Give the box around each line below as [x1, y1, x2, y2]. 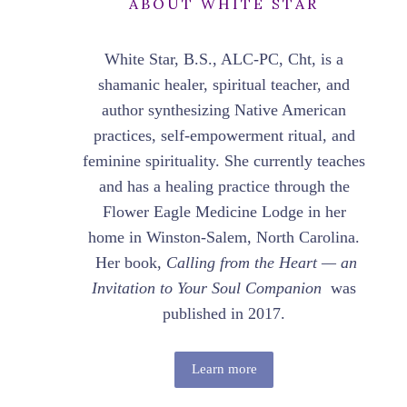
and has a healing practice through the [98, 176, 350, 195]
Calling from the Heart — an [162, 253, 357, 272]
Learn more [191, 362, 257, 377]
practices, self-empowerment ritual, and [93, 125, 355, 144]
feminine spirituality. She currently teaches [83, 151, 365, 170]
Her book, [91, 253, 162, 272]
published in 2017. [163, 303, 285, 323]
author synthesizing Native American [102, 100, 346, 119]
